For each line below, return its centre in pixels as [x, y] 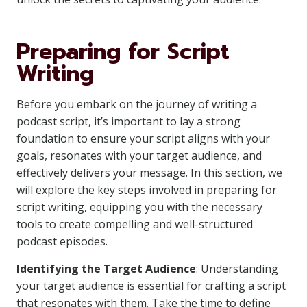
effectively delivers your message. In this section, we [149, 173]
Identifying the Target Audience [106, 269]
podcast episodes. [62, 241]
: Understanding [237, 269]
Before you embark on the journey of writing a [137, 104]
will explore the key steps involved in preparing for [147, 190]
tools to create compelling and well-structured [135, 224]
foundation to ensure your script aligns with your [143, 138]
